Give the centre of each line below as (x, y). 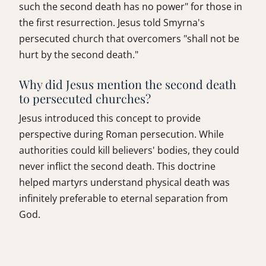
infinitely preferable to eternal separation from (123, 199)
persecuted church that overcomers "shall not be (129, 39)
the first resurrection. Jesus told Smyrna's (112, 23)
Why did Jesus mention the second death (128, 84)
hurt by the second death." (79, 55)
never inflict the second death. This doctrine (117, 167)
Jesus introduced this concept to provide (110, 118)
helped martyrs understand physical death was (124, 183)
